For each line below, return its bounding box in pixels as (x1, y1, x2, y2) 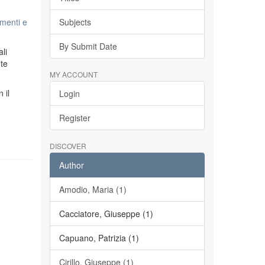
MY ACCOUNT (49, 69, 98, 79)
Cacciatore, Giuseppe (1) (59, 208, 153, 219)
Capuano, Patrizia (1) (59, 232, 139, 244)
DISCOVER (49, 141, 86, 151)
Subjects (59, 16, 91, 28)
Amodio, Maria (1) (59, 183, 127, 195)
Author (59, 159, 84, 171)
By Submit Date (59, 40, 117, 52)
